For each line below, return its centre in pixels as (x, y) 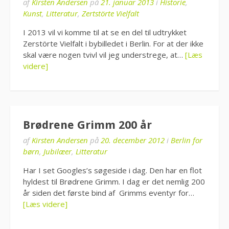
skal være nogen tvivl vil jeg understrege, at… (104, 54)
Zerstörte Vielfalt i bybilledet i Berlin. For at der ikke (113, 43)
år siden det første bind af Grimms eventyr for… (109, 193)
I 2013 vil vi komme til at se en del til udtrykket (105, 32)
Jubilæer (58, 151)
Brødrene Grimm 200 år (87, 125)
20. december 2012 (133, 140)
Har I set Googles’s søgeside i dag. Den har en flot (112, 170)
